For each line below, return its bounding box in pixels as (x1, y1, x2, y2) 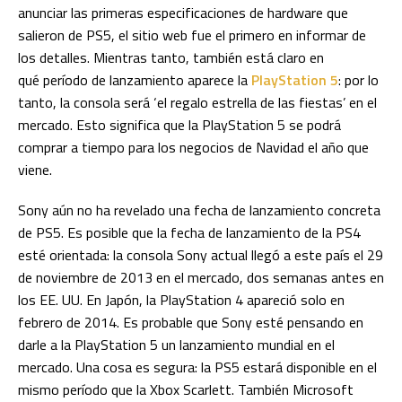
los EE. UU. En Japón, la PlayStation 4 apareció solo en (18, 289, 345, 311)
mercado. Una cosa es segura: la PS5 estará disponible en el (18, 356, 377, 379)
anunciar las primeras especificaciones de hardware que (18, 2, 348, 24)
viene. (18, 159, 52, 181)
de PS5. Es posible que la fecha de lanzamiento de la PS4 (18, 222, 361, 244)
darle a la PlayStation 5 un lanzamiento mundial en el (18, 334, 335, 356)
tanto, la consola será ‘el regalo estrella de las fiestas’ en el (18, 92, 377, 114)
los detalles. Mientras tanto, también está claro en (18, 47, 324, 69)
